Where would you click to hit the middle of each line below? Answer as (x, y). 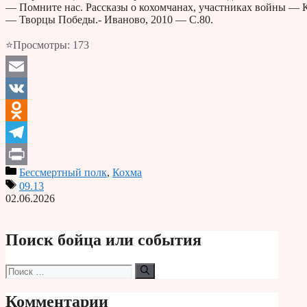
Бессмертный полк (63, 173)
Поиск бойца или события (103, 240)
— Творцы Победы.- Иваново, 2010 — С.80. (109, 20)
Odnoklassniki (37, 132)
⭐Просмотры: (38, 45)
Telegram (26, 154)
